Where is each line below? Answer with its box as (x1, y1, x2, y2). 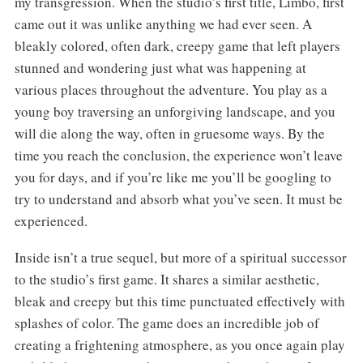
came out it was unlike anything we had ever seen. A (14, 14, 312, 33)
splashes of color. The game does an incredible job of (14, 313, 319, 332)
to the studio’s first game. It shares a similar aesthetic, (14, 269, 319, 288)
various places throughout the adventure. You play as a (14, 79, 327, 99)
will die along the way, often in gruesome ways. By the (14, 123, 325, 143)
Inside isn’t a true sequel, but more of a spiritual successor (14, 247, 347, 267)
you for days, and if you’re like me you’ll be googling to (14, 167, 331, 186)
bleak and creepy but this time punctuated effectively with (14, 291, 345, 310)
